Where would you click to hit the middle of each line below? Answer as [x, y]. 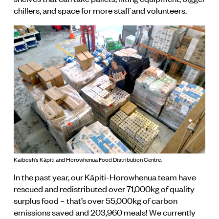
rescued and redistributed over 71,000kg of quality [104, 188]
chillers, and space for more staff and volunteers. [100, 10]
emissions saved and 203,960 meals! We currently [105, 211]
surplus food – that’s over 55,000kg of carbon [96, 200]
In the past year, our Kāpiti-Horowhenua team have [105, 176]
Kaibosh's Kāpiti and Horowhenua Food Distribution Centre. [88, 159]
